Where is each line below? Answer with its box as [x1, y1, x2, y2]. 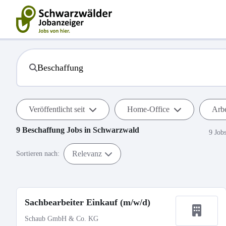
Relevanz [72, 149, 102, 158]
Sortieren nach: [16, 150, 60, 157]
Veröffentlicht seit [29, 105, 85, 114]
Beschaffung [22, 126, 65, 134]
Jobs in [65, 126, 93, 134]
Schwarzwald [93, 126, 139, 134]
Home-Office [127, 105, 169, 114]
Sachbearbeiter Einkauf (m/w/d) [25, 197, 150, 207]
